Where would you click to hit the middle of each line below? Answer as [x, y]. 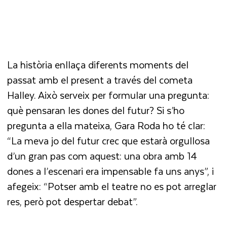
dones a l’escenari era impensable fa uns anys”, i [111, 171]
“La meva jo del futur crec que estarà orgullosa [109, 140]
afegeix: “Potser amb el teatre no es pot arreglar [112, 186]
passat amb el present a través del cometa [100, 80]
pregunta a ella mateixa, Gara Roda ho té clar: [106, 125]
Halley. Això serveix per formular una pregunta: [108, 95]
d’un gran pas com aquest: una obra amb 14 [102, 156]
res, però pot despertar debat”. [74, 201]
